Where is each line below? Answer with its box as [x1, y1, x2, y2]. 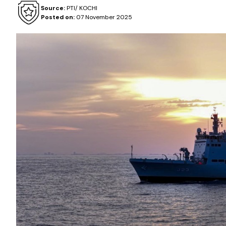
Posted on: [40, 13, 75, 22]
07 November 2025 [74, 13, 132, 22]
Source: [40, 4, 65, 13]
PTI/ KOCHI [65, 4, 97, 13]
